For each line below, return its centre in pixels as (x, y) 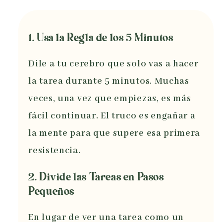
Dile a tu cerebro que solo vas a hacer (113, 64)
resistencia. (55, 150)
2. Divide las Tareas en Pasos (96, 178)
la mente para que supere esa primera (114, 133)
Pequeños (52, 192)
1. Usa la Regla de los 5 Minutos (101, 38)
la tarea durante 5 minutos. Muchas (109, 81)
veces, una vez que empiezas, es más (110, 98)
